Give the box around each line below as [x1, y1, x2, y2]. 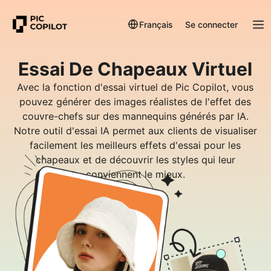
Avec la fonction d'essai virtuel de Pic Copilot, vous [17, 81, 254, 93]
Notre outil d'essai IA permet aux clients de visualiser [14, 125, 257, 137]
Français [139, 19, 173, 30]
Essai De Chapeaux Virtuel [18, 58, 253, 80]
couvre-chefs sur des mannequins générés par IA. [22, 110, 249, 122]
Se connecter [185, 19, 238, 30]
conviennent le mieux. [86, 168, 185, 180]
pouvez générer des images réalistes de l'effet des [19, 96, 252, 108]
